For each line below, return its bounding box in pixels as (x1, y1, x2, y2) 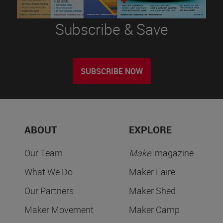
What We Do (24, 166, 73, 178)
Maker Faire (129, 166, 175, 178)
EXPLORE (129, 123, 172, 137)
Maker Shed (129, 185, 176, 197)
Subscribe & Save (55, 19, 168, 40)
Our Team (24, 147, 63, 159)
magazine (153, 147, 194, 159)
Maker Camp (129, 204, 180, 216)
